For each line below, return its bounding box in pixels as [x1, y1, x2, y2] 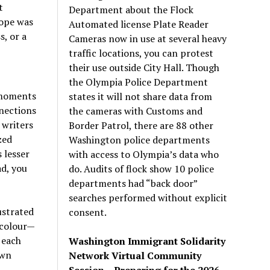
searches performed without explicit [69, 190, 228, 204]
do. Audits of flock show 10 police [69, 162, 215, 175]
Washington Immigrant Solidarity [69, 234, 226, 248]
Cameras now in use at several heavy [69, 31, 227, 45]
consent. [69, 205, 107, 219]
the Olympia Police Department [69, 75, 209, 89]
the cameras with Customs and [69, 104, 203, 118]
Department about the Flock [69, 2, 194, 16]
